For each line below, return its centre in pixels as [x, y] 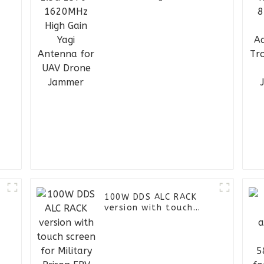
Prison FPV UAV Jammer [160, 229]
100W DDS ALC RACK [151, 197]
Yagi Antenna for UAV [155, 8]
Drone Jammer [138, 18]
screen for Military [149, 219]
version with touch [149, 208]
